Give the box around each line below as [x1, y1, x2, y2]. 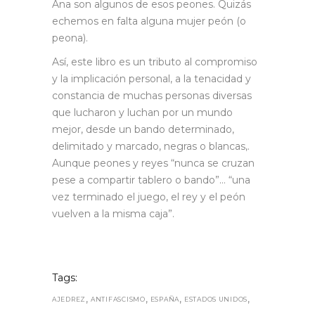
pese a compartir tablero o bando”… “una [52, 173, 250, 186]
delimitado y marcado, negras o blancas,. [52, 139, 250, 153]
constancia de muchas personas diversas [52, 89, 252, 102]
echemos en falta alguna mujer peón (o [52, 14, 246, 27]
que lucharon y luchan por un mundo [52, 105, 233, 119]
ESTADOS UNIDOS [184, 295, 248, 303]
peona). [52, 31, 88, 44]
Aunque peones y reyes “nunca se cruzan [52, 156, 255, 169]
